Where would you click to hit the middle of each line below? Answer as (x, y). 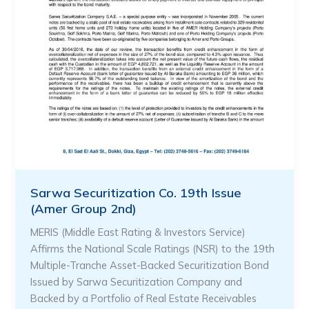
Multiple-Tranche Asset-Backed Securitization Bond (150, 265)
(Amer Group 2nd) (84, 208)
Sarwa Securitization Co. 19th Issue (136, 192)
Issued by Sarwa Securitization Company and (137, 281)
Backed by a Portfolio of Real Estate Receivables (144, 298)
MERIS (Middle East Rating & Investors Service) (138, 232)
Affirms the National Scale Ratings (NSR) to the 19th (153, 248)
